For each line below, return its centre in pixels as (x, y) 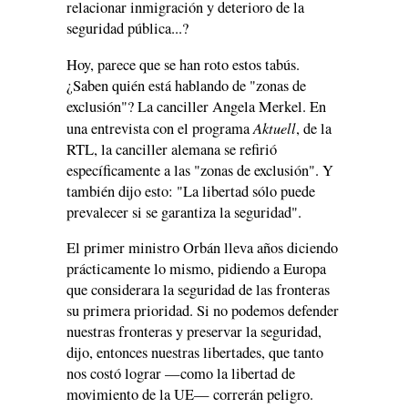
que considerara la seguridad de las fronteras (198, 290)
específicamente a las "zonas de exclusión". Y (200, 170)
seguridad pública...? (127, 29)
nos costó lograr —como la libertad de (181, 374)
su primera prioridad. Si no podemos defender (203, 311)
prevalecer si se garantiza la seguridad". (184, 212)
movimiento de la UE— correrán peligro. (190, 395)
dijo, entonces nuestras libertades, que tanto (195, 353)
